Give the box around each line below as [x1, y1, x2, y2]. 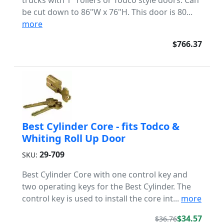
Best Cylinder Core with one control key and [22, 169, 187, 180]
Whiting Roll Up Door [22, 131, 125, 145]
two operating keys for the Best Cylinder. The [22, 181, 191, 192]
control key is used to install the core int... [22, 193, 181, 204]
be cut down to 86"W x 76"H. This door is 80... [22, 6, 192, 17]
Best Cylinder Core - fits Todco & [22, 119, 179, 133]
